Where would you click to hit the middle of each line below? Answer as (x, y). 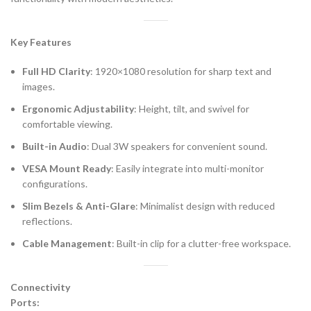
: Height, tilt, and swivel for (192, 109)
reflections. (47, 221)
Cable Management (67, 243)
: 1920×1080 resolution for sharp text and (181, 71)
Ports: (25, 302)
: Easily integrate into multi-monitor (187, 168)
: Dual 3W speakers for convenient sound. (177, 146)
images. (39, 86)
